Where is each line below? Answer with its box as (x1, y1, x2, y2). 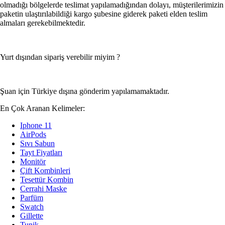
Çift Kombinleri (20, 166, 70, 175)
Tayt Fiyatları (20, 148, 62, 157)
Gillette (20, 211, 43, 220)
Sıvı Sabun (20, 139, 55, 148)
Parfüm (20, 193, 43, 202)
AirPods (20, 130, 46, 139)
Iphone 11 (20, 121, 52, 130)
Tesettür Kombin (20, 175, 73, 184)
